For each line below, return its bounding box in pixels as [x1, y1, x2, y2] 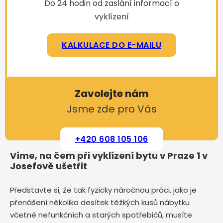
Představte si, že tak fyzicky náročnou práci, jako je [10, 185, 197, 195]
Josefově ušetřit [10, 160, 87, 172]
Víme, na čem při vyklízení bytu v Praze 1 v [10, 149, 208, 162]
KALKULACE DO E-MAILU [62, 39, 161, 51]
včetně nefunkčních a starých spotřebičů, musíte [10, 210, 192, 220]
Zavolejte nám [74, 87, 149, 101]
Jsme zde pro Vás [66, 102, 157, 116]
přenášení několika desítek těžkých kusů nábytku [10, 197, 190, 208]
